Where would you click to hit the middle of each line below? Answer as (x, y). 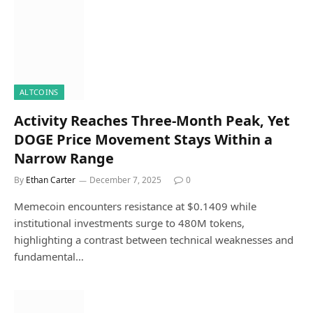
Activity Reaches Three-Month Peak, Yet (152, 121)
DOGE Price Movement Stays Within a (143, 139)
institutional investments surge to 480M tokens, (129, 223)
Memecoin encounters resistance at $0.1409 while (135, 206)
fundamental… (49, 256)
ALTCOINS (39, 92)
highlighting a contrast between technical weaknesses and (154, 240)
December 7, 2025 (125, 180)
